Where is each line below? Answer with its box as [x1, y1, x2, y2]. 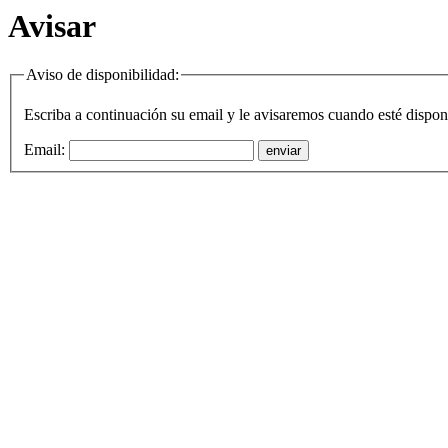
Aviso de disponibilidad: [26, 66, 179, 84]
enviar [266, 143, 301, 159]
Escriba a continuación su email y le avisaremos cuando [24, 106, 378, 124]
